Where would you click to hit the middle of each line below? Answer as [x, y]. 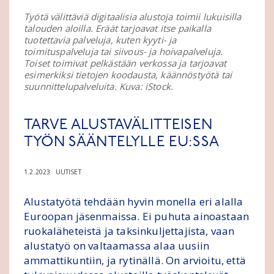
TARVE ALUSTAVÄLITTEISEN [118, 125]
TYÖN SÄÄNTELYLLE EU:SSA [121, 142]
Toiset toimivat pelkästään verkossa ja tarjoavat [125, 63]
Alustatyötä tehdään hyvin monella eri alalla [134, 201]
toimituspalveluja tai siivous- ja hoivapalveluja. [124, 51]
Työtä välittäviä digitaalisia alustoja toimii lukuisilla [133, 16]
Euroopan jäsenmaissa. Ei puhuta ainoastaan [137, 216]
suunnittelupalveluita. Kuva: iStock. [99, 86]
